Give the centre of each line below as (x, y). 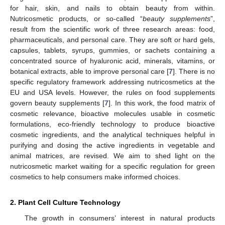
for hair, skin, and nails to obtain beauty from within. (113, 8)
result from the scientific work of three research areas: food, (113, 29)
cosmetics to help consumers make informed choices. (95, 177)
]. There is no (194, 71)
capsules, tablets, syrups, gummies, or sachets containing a (113, 50)
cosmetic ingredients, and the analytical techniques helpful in (113, 134)
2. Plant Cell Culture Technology (65, 202)
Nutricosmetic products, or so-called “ (76, 18)
